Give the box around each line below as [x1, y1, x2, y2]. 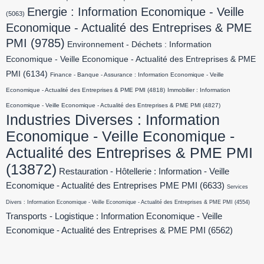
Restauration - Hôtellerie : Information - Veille [59, 167, 229, 177]
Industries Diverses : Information [6, 111, 220, 128]
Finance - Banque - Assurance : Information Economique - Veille [50, 71, 224, 78]
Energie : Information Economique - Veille [27, 5, 244, 19]
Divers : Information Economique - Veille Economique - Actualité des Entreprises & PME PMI [6, 199, 233, 206]
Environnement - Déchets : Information [67, 40, 212, 49]
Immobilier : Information [167, 87, 230, 94]
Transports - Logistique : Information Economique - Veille [6, 212, 222, 222]
